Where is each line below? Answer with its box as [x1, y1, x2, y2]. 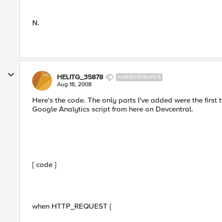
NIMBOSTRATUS [118, 74, 161, 80]
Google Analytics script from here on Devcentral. [32, 105, 193, 113]
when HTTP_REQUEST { [32, 202, 111, 211]
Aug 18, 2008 [57, 81, 92, 88]
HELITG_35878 [57, 73, 103, 81]
